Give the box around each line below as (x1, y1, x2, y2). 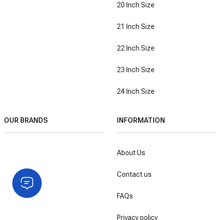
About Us (117, 148, 145, 157)
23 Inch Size (117, 66, 155, 74)
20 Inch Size (117, 1, 155, 9)
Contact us (117, 170, 152, 178)
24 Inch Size (117, 87, 155, 96)
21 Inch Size (117, 23, 155, 31)
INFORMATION (117, 116, 165, 125)
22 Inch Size (117, 44, 155, 53)
